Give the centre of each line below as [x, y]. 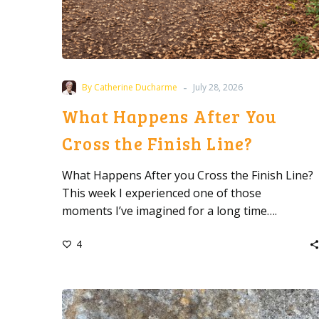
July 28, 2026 [218, 87]
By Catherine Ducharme [130, 87]
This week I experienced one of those [162, 193]
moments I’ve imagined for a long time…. [169, 211]
